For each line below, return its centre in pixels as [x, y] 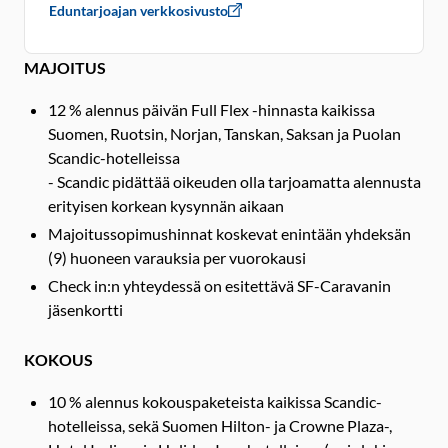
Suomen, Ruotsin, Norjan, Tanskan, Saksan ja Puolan [224, 133]
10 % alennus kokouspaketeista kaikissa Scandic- [215, 401]
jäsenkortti [85, 309]
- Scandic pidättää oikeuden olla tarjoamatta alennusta [234, 181]
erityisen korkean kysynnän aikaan [166, 205]
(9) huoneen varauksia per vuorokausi [177, 257]
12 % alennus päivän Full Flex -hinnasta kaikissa [211, 109]
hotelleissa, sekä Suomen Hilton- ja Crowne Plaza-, [220, 425]
